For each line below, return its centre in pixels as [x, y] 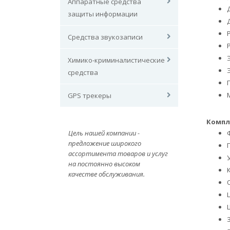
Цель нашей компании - [104, 133]
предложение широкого [105, 143]
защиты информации [103, 14]
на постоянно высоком [104, 164]
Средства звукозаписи [105, 37]
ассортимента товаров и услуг [118, 154]
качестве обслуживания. [107, 174]
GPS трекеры [90, 95]
